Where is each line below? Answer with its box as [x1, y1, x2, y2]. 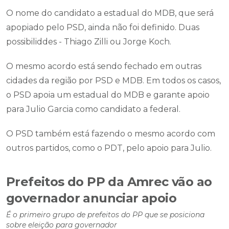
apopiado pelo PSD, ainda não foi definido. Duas [6, 22, 199, 32]
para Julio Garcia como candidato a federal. [6, 104, 180, 114]
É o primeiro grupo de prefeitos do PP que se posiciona [6, 210, 204, 219]
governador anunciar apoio [6, 191, 176, 205]
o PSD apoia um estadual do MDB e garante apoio [6, 90, 210, 100]
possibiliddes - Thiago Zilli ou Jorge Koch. [6, 37, 171, 47]
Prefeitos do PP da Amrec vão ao [6, 174, 212, 189]
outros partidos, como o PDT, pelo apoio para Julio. [6, 143, 212, 153]
